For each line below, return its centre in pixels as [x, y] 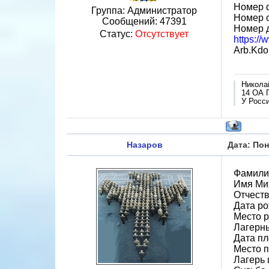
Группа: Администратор [144, 11]
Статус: [117, 34]
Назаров [144, 145]
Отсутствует [162, 34]
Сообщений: [131, 21]
